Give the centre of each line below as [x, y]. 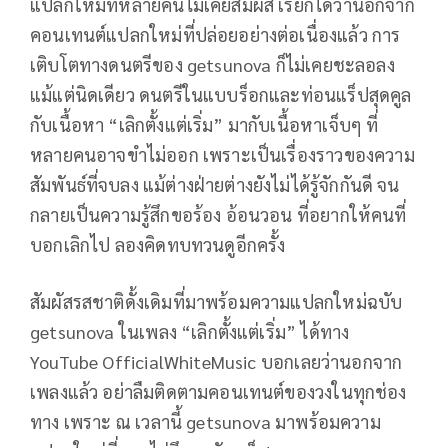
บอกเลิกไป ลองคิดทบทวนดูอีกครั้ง [158, 244]
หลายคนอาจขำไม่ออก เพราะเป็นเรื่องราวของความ [222, 154]
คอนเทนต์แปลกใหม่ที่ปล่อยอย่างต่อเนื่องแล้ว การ [215, 34]
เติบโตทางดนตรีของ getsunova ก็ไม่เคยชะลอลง [212, 64]
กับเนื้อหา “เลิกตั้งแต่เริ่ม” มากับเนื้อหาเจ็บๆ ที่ [204, 124]
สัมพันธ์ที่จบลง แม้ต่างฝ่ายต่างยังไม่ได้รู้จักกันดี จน [215, 184]
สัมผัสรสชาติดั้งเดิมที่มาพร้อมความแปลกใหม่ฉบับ [216, 301]
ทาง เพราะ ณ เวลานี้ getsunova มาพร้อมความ [205, 421]
